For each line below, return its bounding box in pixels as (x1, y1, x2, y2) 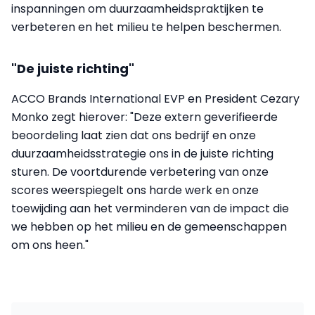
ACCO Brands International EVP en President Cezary (11, 91, 300, 107)
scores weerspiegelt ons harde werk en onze (11, 182, 259, 198)
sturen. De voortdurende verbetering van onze (11, 164, 269, 180)
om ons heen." (11, 237, 89, 253)
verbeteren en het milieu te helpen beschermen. (11, 19, 281, 35)
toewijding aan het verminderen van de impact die (11, 200, 289, 217)
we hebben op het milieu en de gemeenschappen (11, 219, 287, 235)
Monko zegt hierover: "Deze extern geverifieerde (11, 109, 278, 125)
